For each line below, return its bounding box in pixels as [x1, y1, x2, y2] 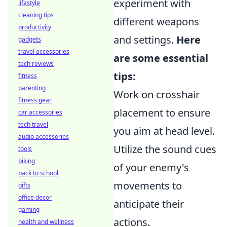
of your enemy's [113, 161, 189, 174]
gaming [18, 205, 40, 214]
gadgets [18, 35, 41, 44]
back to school [18, 169, 58, 177]
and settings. [113, 33, 176, 47]
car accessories [18, 108, 62, 117]
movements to [113, 179, 182, 193]
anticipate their [113, 197, 184, 211]
